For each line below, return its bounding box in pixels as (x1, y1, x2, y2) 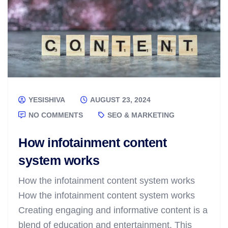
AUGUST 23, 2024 (89, 95, 151, 104)
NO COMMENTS (26, 110, 83, 119)
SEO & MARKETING (105, 110, 175, 119)
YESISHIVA (26, 95, 65, 104)
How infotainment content (18, 135, 166, 150)
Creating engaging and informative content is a (18, 205, 208, 215)
